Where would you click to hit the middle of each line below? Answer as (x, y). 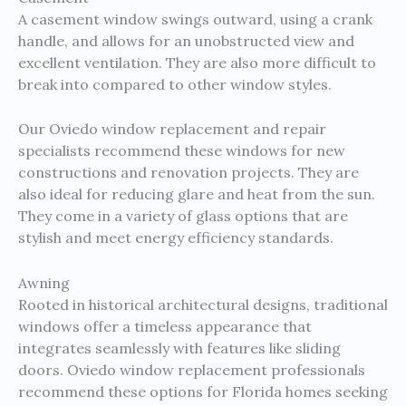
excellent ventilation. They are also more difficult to (197, 62)
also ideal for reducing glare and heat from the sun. (197, 194)
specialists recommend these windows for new (182, 151)
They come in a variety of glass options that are (183, 216)
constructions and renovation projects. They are (188, 173)
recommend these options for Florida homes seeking (203, 391)
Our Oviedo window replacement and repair (172, 129)
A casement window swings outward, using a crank (195, 19)
